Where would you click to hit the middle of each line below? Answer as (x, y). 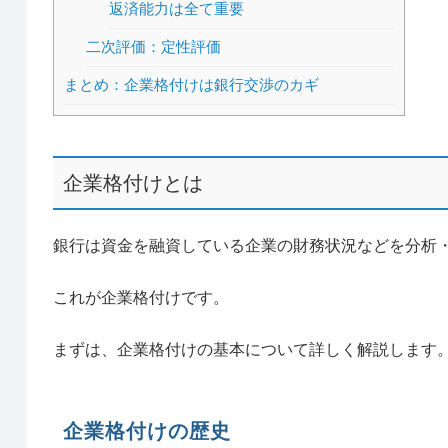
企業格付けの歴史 (147, 430)
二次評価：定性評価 (154, 46)
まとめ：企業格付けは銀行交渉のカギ (191, 84)
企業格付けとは (132, 182)
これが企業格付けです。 (140, 297)
